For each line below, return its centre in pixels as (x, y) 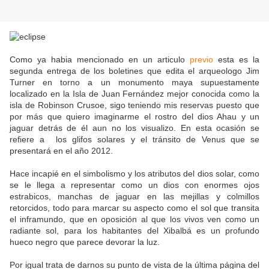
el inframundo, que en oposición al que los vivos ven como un (134, 219)
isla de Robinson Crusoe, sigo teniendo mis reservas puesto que (134, 105)
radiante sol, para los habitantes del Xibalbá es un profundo (134, 231)
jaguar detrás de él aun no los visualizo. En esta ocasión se (134, 128)
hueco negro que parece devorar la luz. (85, 242)
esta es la (236, 60)
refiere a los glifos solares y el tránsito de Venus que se (134, 140)
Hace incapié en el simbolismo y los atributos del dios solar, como (134, 174)
